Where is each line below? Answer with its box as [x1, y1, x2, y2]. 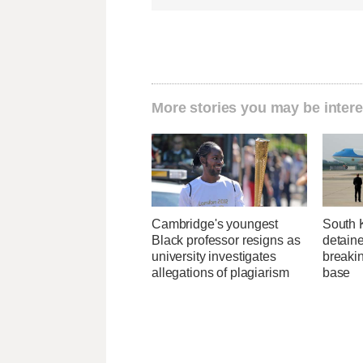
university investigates [152, 250, 276, 264]
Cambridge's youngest [152, 217, 279, 232]
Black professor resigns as [152, 233, 301, 248]
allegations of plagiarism [152, 266, 289, 280]
